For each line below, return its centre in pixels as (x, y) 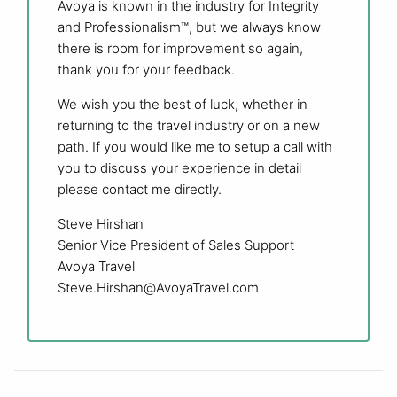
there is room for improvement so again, (180, 48)
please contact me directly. (140, 189)
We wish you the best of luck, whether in (183, 104)
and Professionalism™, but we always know (189, 27)
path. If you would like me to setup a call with (195, 146)
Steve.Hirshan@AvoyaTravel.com (158, 287)
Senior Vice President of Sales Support (176, 245)
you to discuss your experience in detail (179, 167)
